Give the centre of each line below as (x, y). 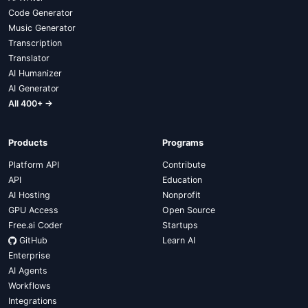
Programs (183, 143)
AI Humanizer (35, 73)
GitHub (33, 240)
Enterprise (29, 255)
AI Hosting (29, 195)
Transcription (35, 43)
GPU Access (33, 210)
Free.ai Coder (35, 225)
